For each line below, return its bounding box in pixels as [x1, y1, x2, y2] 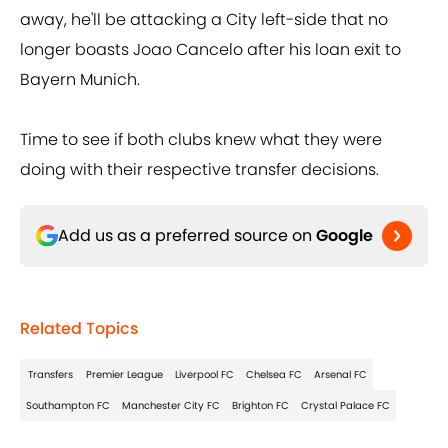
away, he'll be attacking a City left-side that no [20, 8, 388, 32]
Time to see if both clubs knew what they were [20, 128, 382, 152]
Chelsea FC [246, 367, 302, 383]
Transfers [27, 367, 73, 383]
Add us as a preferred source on [58, 224, 316, 248]
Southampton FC [26, 398, 110, 414]
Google [316, 224, 373, 248]
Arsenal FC [314, 367, 367, 383]
